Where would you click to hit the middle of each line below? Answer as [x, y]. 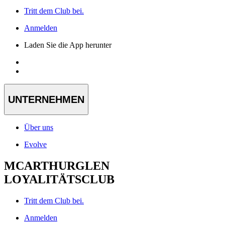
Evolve [35, 145]
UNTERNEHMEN [46, 99]
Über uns [39, 128]
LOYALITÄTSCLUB [59, 180]
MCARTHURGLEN [57, 166]
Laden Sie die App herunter [68, 45]
